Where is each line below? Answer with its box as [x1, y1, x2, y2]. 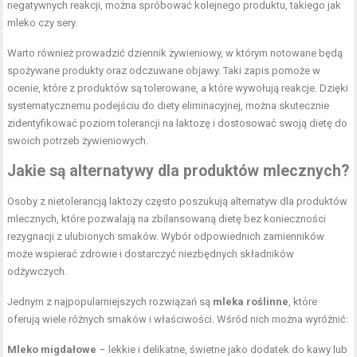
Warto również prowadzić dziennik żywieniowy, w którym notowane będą [7, 47, 343, 60]
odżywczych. [7, 265, 68, 278]
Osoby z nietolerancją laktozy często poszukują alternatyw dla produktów [7, 195, 348, 208]
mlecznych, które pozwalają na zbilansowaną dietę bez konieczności [7, 213, 327, 226]
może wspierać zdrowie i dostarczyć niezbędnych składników [7, 248, 295, 261]
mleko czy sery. [7, 17, 78, 29]
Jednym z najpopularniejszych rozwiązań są [7, 296, 214, 308]
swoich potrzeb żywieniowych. [7, 135, 149, 147]
